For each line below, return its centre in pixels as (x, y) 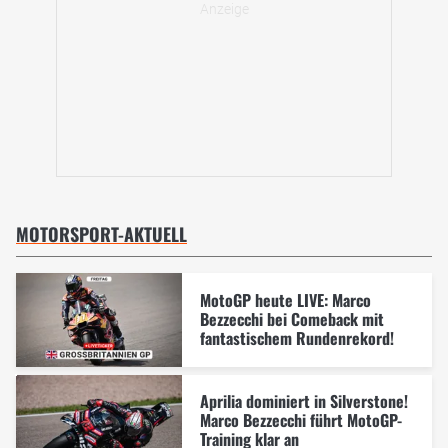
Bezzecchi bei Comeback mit (291, 318)
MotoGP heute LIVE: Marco (285, 299)
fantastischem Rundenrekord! (296, 337)
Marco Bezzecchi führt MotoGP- (300, 420)
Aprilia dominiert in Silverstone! (303, 401)
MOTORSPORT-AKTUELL (101, 234)
